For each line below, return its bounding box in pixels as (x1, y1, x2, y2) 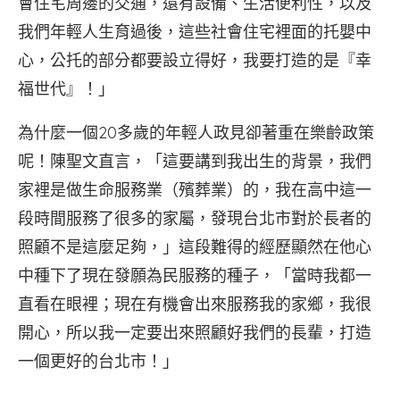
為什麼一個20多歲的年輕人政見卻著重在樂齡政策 (18, 122, 374, 144)
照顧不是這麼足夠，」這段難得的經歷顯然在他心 (18, 237, 371, 258)
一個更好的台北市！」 (18, 351, 179, 372)
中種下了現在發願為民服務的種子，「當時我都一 (18, 265, 371, 287)
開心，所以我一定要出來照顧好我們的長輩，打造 (18, 322, 371, 344)
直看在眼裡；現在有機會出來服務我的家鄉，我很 (18, 294, 371, 315)
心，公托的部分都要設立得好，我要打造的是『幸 (18, 50, 371, 71)
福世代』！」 (18, 79, 114, 100)
